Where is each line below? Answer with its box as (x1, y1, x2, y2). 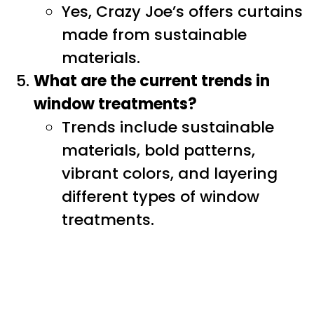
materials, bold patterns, (62, 139, 255, 162)
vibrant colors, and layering (62, 163, 278, 185)
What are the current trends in (34, 70, 270, 93)
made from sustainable (62, 24, 247, 46)
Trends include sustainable (62, 116, 274, 139)
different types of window (62, 186, 259, 208)
